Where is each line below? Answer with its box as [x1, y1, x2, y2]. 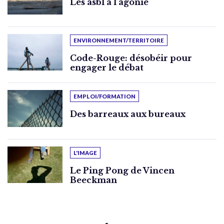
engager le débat [70, 62, 143, 72]
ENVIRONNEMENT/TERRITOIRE [73, 36, 164, 43]
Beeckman [70, 174, 117, 185]
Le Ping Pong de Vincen [70, 165, 174, 175]
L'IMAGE [73, 149, 97, 156]
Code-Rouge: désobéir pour [70, 52, 192, 63]
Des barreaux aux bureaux [70, 109, 185, 119]
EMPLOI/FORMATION [73, 93, 135, 100]
